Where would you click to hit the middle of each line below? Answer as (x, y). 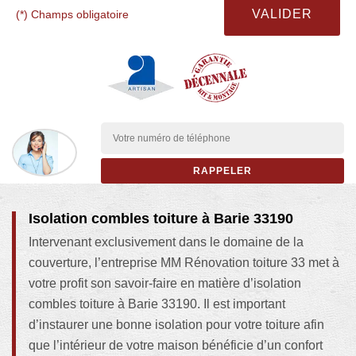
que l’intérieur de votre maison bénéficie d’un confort (176, 345)
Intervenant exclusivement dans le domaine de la (166, 242)
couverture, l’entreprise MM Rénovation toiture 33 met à (184, 262)
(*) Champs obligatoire (72, 14)
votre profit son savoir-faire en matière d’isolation (165, 283)
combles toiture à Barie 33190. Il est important (157, 304)
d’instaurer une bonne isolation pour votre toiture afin (176, 324)
